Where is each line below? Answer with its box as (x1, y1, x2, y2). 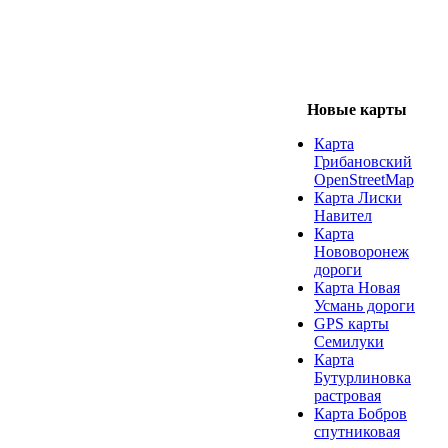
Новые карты (307, 101, 407, 118)
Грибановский (314, 153, 412, 170)
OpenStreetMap (314, 171, 414, 188)
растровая (314, 387, 381, 404)
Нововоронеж (314, 243, 409, 260)
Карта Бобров (314, 405, 407, 422)
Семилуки (314, 333, 384, 350)
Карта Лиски (314, 189, 402, 206)
